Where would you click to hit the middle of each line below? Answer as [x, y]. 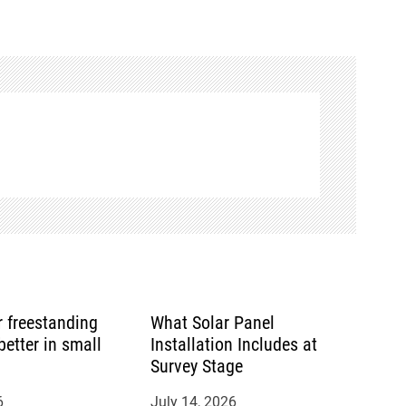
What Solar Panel [212, 322]
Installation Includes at [233, 344]
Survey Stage [196, 366]
